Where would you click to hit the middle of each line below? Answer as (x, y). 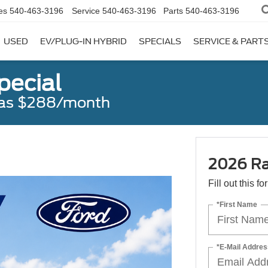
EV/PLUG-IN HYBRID (83, 42)
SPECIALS (160, 42)
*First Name (237, 204)
